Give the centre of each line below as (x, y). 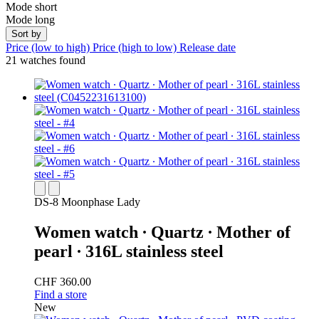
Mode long (30, 20)
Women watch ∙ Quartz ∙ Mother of (162, 232)
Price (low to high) (49, 48)
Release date (208, 48)
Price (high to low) (136, 48)
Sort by (26, 34)
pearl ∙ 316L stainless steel (129, 252)
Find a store (61, 295)
